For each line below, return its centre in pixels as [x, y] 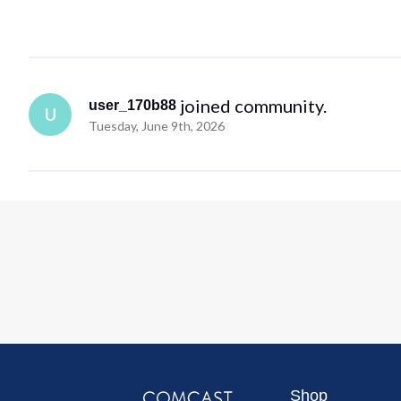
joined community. [254, 105]
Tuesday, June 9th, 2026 [157, 125]
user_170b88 [133, 105]
